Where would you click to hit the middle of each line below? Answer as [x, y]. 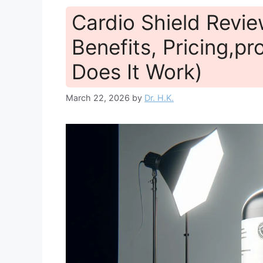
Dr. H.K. [159, 98]
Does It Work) [137, 72]
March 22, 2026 [98, 98]
